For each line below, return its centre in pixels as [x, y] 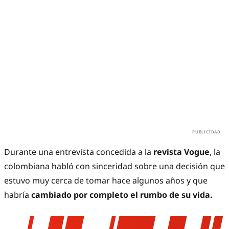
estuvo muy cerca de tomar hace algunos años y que [106, 181]
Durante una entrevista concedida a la [79, 152]
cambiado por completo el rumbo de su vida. [121, 195]
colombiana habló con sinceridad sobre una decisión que [114, 166]
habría [17, 195]
